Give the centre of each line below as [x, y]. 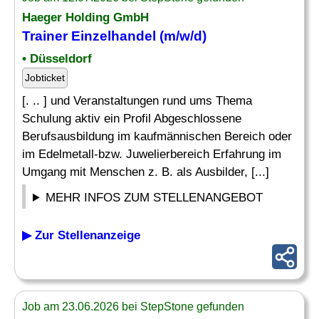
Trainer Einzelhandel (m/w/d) [114, 36]
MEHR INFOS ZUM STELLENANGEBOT [155, 198]
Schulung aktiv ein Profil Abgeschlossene [132, 119]
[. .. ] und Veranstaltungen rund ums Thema [137, 101]
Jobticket [45, 78]
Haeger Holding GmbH [85, 17]
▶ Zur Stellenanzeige [81, 235]
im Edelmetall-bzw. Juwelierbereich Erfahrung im [152, 154]
